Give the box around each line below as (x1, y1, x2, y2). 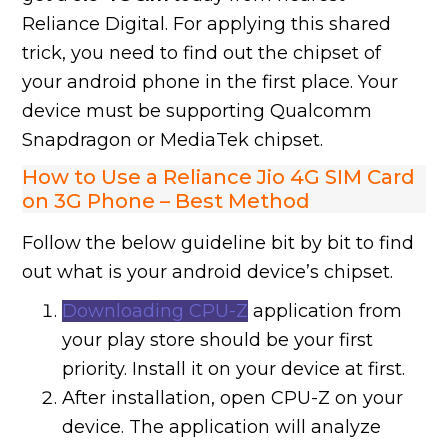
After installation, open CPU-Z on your (62, 386, 404, 409)
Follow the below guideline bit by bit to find (22, 231, 415, 254)
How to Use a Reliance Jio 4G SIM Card (22, 164, 416, 189)
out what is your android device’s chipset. (22, 260, 394, 283)
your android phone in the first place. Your (22, 70, 399, 93)
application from (248, 299, 403, 322)
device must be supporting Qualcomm (22, 99, 373, 122)
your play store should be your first (62, 328, 374, 351)
